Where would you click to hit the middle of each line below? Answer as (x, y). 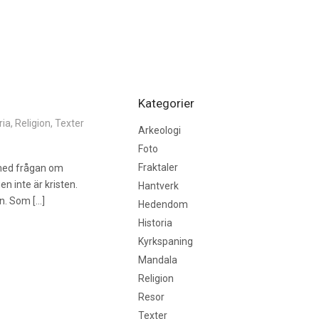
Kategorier (166, 103)
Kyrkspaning (165, 241)
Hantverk (158, 186)
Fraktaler (158, 167)
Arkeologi (159, 130)
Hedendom (163, 204)
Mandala (157, 260)
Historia (155, 223)
